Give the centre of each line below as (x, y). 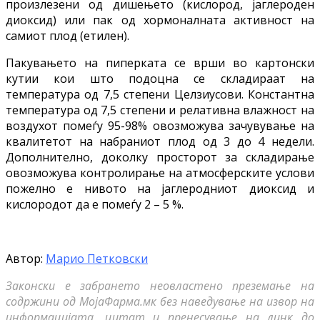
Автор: (26, 258)
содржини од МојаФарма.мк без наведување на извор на (160, 301)
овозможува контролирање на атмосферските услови (160, 172)
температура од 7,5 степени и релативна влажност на (160, 110)
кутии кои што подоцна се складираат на (160, 78)
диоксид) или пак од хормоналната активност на (160, 20)
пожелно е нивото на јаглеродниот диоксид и (160, 188)
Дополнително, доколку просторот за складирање (160, 157)
